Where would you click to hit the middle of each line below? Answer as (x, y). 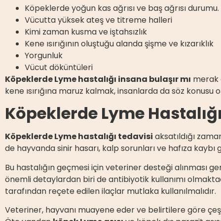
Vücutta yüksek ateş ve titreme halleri (98, 20)
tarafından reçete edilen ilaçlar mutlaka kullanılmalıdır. (110, 191)
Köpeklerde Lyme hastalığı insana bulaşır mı (98, 79)
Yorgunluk (44, 55)
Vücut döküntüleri (59, 67)
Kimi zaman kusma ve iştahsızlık (86, 32)
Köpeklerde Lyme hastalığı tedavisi (79, 137)
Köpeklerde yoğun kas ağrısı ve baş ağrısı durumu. (122, 8)
